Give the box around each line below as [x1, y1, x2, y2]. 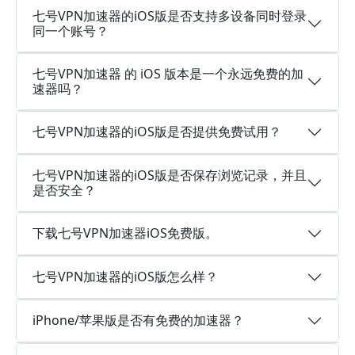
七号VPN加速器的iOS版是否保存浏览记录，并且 [32, 166, 307, 184]
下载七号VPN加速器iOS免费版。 [32, 224, 218, 242]
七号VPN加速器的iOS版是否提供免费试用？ [32, 123, 281, 140]
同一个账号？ [32, 21, 109, 40]
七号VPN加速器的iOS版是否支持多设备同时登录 [32, 6, 307, 25]
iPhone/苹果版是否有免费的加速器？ [32, 311, 244, 329]
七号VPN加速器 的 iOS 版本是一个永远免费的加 [32, 64, 303, 82]
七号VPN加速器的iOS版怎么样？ [32, 268, 218, 285]
